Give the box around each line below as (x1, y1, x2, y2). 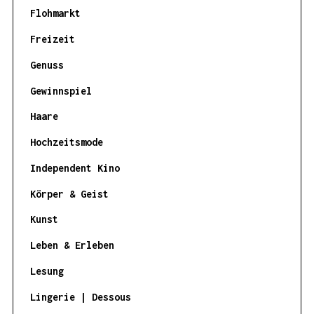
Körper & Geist (29, 187, 109, 200)
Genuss (29, 58, 64, 71)
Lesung (29, 264, 64, 277)
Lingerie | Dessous (29, 290, 131, 303)
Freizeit (29, 32, 75, 45)
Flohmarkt (29, 7, 81, 20)
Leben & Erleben (29, 239, 114, 252)
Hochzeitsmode (29, 136, 103, 149)
